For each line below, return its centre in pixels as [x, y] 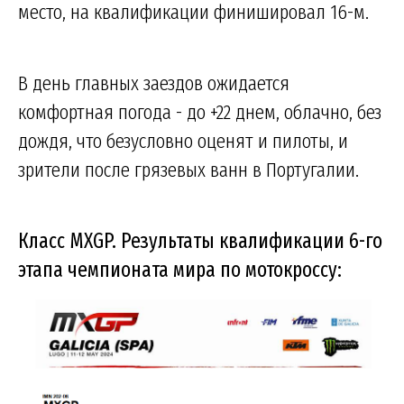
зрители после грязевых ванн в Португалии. [188, 170]
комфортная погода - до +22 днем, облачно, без [200, 112]
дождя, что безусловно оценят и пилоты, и [183, 141]
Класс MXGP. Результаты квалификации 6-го [200, 241]
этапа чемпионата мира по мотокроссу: [180, 270]
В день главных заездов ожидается [154, 83]
